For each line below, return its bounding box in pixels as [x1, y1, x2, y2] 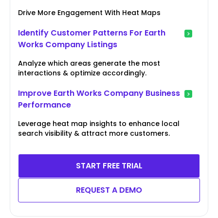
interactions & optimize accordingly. [18, 68, 146, 78]
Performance [18, 99, 71, 110]
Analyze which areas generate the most [18, 58, 160, 68]
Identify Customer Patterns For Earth [18, 27, 165, 38]
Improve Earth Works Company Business [18, 87, 180, 99]
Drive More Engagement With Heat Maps [18, 7, 161, 18]
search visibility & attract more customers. [18, 128, 170, 138]
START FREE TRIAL [75, 160, 143, 171]
